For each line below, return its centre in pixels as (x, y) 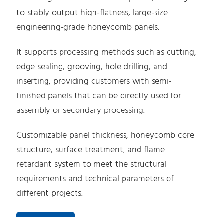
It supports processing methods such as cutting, (107, 52)
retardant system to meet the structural (92, 165)
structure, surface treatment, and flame (91, 150)
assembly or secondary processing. (81, 110)
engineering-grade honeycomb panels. (88, 27)
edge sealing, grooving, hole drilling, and (92, 67)
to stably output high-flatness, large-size (92, 13)
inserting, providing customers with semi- (94, 81)
